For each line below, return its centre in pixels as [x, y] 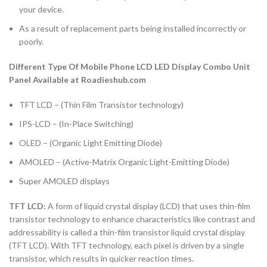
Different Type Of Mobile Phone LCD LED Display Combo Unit [130, 66]
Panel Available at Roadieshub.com [77, 79]
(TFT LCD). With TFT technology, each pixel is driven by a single [127, 245]
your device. [41, 9]
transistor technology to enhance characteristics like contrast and [132, 219]
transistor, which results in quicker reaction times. [101, 258]
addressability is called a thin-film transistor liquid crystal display [127, 232]
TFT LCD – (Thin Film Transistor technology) [101, 104]
